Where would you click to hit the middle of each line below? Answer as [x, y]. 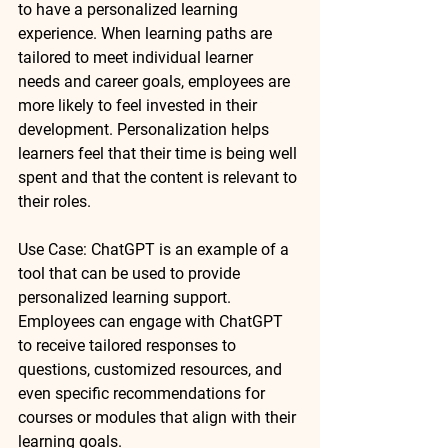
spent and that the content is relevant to [159, 177]
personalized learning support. [126, 297]
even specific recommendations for [143, 393]
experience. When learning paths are [147, 33]
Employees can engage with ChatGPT [152, 321]
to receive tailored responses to [129, 345]
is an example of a [224, 249]
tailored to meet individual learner [137, 57]
